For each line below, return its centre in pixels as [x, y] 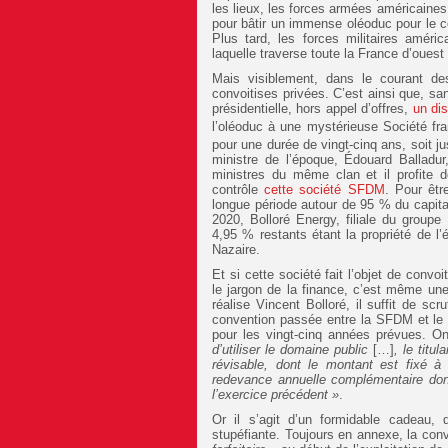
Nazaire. [236, 250]
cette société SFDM [324, 190]
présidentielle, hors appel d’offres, [312, 108]
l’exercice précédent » [275, 395]
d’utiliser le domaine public [290, 350]
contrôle [238, 190]
